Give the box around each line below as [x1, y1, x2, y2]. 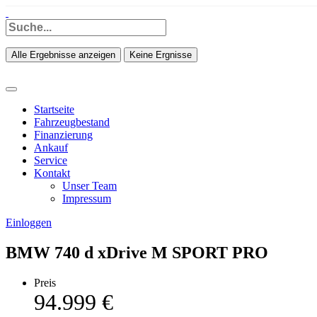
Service [34, 154, 67, 166]
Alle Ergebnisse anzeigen [11, 50, 115, 60]
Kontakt [34, 167, 70, 179]
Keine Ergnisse [129, 50, 192, 60]
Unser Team [62, 180, 117, 192]
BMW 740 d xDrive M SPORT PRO [6, 243, 268, 262]
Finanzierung [34, 129, 93, 141]
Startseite [34, 103, 74, 115]
